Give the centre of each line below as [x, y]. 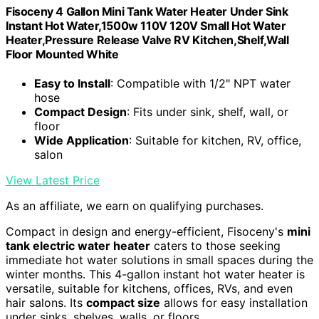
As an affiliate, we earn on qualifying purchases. [135, 206]
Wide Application [82, 141]
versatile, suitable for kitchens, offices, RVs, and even [149, 289]
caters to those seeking [215, 246]
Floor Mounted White [62, 54]
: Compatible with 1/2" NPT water [200, 84]
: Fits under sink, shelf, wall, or [208, 112]
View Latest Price [53, 181]
